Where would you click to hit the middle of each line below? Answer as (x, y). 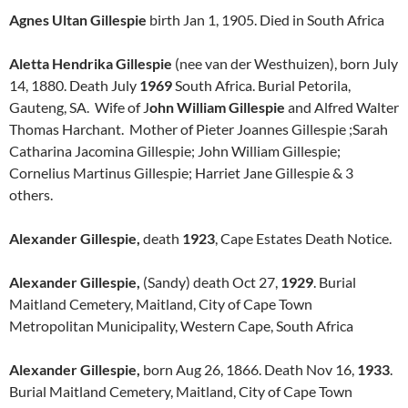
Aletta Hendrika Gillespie (91, 63)
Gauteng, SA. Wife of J (79, 107)
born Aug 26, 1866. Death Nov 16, (247, 369)
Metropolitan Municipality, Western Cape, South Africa (181, 326)
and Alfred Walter (342, 107)
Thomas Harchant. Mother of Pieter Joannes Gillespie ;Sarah (199, 129)
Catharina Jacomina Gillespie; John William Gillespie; (175, 151)
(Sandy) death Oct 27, (210, 282)
